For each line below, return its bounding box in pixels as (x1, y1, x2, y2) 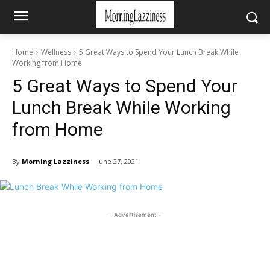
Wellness (41, 47, 71, 57)
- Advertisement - (108, 211, 162, 219)
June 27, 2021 (97, 157, 139, 166)
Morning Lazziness (22, 156, 89, 166)
